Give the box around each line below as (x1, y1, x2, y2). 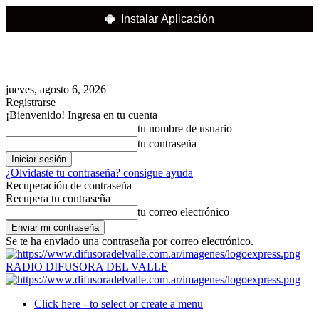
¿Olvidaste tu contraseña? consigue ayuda (6, 167, 193, 179)
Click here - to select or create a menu (34, 298, 203, 310)
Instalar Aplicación (120, 13, 214, 25)
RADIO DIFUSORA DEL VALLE (6, 261, 168, 273)
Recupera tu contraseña (6, 192, 110, 204)
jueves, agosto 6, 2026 (6, 83, 106, 95)
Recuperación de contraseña (6, 179, 132, 192)
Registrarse (6, 96, 56, 108)
